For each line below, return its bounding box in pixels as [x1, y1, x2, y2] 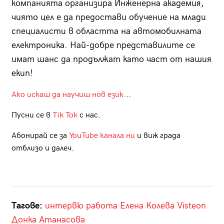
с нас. [77, 110, 100, 120]
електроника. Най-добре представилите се [11, 40, 195, 51]
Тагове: [11, 200, 42, 211]
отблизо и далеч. [11, 143, 74, 153]
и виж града [134, 131, 180, 141]
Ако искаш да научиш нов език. [11, 90, 126, 100]
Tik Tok [50, 110, 77, 120]
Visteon [176, 200, 206, 211]
